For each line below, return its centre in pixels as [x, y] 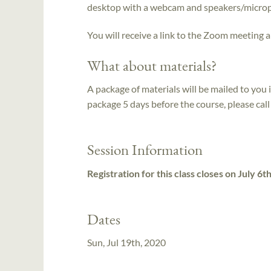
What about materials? [152, 65]
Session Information [145, 150]
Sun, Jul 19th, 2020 [126, 243]
